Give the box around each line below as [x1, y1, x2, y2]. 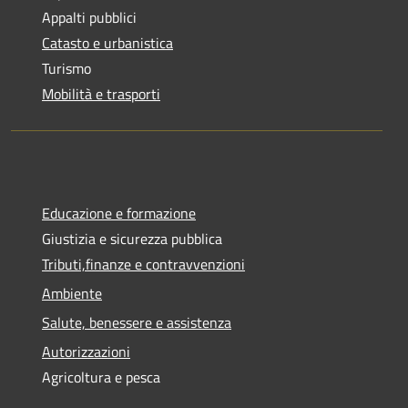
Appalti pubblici [42, 6, 137, 29]
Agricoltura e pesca [42, 366, 160, 389]
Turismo [42, 57, 91, 80]
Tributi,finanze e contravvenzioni [42, 253, 245, 276]
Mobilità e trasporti [42, 83, 160, 106]
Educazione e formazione [42, 202, 196, 225]
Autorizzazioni [42, 341, 130, 363]
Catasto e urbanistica [42, 32, 173, 55]
